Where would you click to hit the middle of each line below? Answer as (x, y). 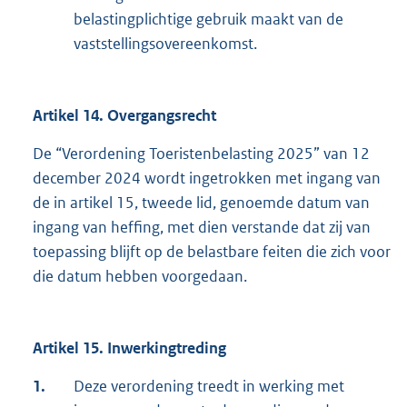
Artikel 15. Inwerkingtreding (129, 348)
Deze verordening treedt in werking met (209, 387)
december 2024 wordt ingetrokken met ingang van (207, 179)
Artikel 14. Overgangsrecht (124, 116)
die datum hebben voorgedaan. (140, 277)
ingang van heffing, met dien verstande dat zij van (202, 228)
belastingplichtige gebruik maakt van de (208, 20)
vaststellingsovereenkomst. (165, 44)
